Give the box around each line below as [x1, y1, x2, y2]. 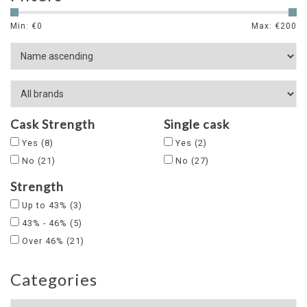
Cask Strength [10, 116, 95, 132]
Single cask [164, 116, 230, 132]
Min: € [10, 21, 37, 31]
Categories [10, 269, 97, 289]
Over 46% [22, 236, 66, 246]
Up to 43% [22, 200, 70, 210]
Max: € [251, 21, 280, 31]
